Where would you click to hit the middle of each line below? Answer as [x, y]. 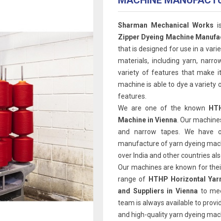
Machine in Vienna [148, 120]
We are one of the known [163, 108]
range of [133, 179]
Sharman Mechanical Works [166, 25]
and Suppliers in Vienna [159, 191]
